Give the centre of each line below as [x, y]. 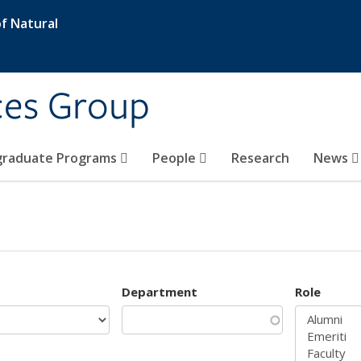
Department [160, 291]
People [176, 158]
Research [260, 158]
